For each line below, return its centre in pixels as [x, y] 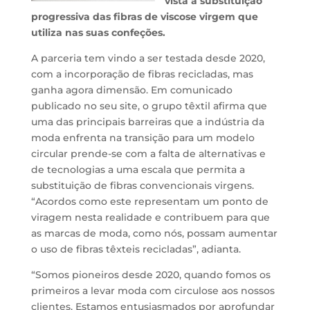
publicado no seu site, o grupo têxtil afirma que [149, 106]
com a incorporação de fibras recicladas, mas [142, 74]
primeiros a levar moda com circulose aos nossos [153, 291]
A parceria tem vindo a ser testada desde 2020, [148, 58]
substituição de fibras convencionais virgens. [142, 185]
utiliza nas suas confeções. [98, 33]
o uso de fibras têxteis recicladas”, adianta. [136, 249]
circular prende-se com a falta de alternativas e [148, 154]
